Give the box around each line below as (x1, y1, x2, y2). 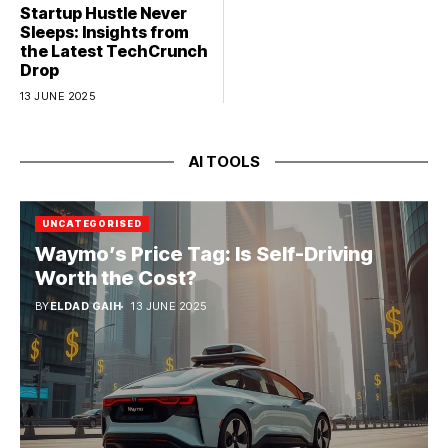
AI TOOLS (188, 152, 260, 172)
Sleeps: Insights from (20, 22, 189, 43)
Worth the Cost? (35, 266, 197, 291)
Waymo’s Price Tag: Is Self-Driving (35, 242, 373, 267)
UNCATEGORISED (42, 218, 142, 230)
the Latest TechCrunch (20, 41, 208, 62)
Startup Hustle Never (20, 3, 187, 24)
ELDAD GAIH (49, 299, 122, 314)
